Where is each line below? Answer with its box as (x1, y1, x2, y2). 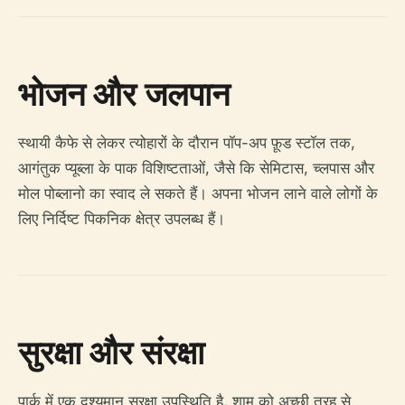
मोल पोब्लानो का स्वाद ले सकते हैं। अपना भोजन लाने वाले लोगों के (18, 184, 378, 202)
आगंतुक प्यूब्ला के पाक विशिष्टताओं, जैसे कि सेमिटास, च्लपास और (18, 159, 374, 177)
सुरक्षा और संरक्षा (18, 330, 204, 374)
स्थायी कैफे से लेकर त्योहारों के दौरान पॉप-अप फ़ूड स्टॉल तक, (18, 134, 355, 152)
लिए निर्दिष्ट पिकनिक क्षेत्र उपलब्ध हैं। (18, 210, 225, 228)
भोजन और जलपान (18, 71, 230, 116)
